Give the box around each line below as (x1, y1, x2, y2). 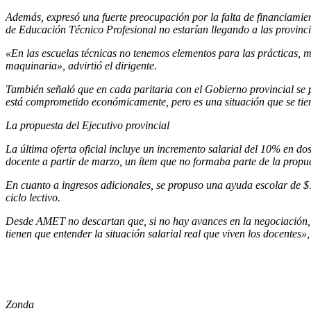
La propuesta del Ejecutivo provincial (6, 119, 169, 131)
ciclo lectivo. (6, 191, 60, 203)
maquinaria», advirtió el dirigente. (6, 59, 157, 72)
